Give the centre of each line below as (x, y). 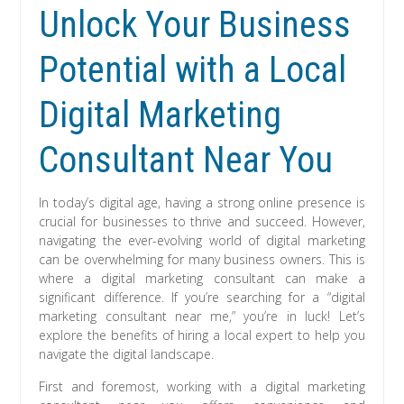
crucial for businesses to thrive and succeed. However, (202, 222)
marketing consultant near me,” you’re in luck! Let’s (202, 317)
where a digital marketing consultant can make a (202, 279)
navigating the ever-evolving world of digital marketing (202, 241)
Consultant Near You (186, 161)
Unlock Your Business (195, 25)
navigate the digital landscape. (127, 354)
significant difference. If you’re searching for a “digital (202, 298)
